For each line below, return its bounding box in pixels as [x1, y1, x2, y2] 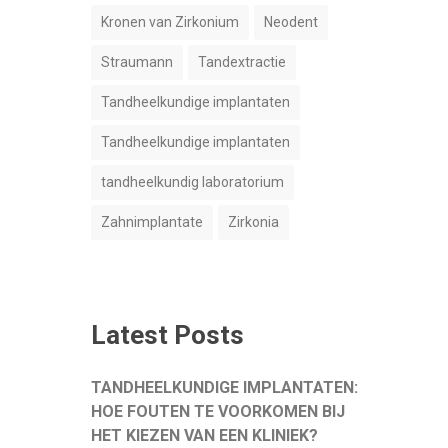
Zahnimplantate [101, 214, 203, 230]
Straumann [101, 54, 173, 70]
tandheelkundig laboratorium [101, 174, 284, 190]
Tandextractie [198, 54, 286, 70]
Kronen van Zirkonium [101, 14, 239, 30]
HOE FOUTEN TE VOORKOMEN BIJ [91, 402, 345, 421]
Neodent [264, 14, 318, 30]
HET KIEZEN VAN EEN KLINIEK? [91, 426, 318, 445]
